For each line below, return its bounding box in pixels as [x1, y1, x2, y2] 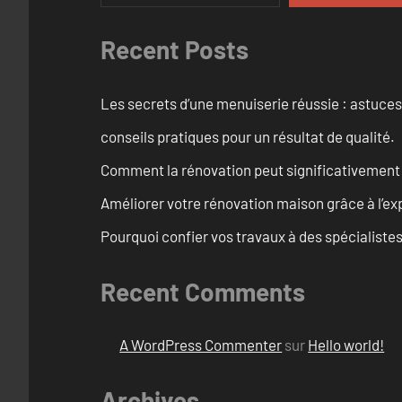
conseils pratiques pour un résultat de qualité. [100, 127, 395, 145]
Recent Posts [100, 34, 249, 66]
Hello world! [308, 336, 385, 354]
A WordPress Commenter [119, 336, 283, 354]
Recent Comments [100, 275, 305, 307]
